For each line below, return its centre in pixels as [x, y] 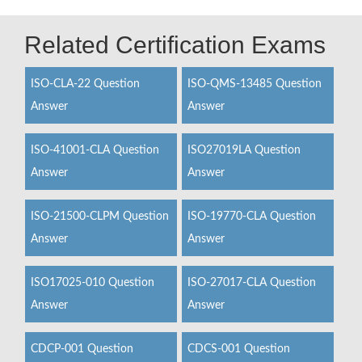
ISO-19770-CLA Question [251, 217]
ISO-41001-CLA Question [95, 150]
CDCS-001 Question [238, 349]
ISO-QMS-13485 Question [254, 84]
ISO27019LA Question [244, 150]
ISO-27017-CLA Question [251, 283]
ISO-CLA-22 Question [85, 84]
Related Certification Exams [175, 45]
